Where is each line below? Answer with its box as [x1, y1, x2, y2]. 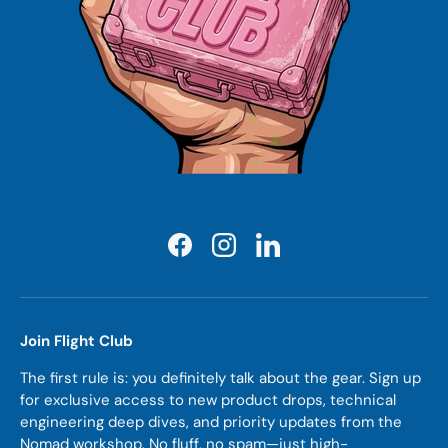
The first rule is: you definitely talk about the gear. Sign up [20, 367, 421, 388]
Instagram [222, 244, 293, 265]
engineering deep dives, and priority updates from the [20, 411, 402, 432]
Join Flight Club [20, 330, 133, 351]
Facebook [178, 244, 247, 265]
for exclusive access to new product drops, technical [20, 389, 396, 410]
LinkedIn [266, 244, 326, 265]
